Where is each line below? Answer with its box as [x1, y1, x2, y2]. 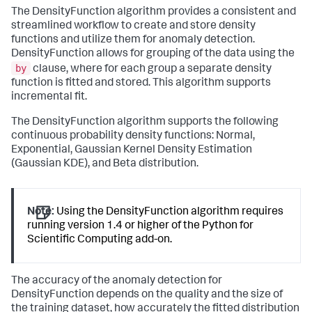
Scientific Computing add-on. [27, 234, 173, 246]
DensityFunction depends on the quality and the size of [11, 290, 283, 302]
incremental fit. [11, 91, 87, 103]
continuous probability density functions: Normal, [11, 130, 255, 142]
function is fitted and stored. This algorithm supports [11, 77, 271, 89]
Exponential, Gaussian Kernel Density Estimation [11, 144, 252, 156]
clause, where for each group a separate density [31, 63, 272, 75]
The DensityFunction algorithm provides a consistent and [11, 7, 296, 19]
